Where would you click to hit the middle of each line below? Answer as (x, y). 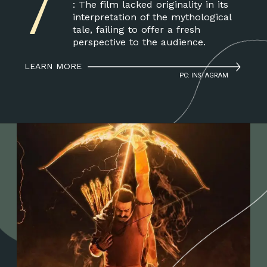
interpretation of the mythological (152, 17)
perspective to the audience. (139, 42)
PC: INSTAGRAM (204, 76)
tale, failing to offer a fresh (136, 29)
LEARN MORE (53, 66)
